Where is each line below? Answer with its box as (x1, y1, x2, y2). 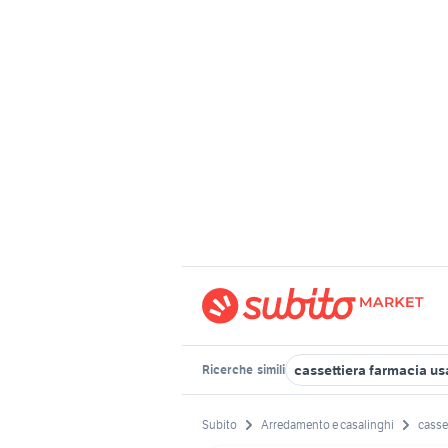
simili (255, 362, 285, 377)
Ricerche (202, 362, 255, 377)
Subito (202, 417, 237, 433)
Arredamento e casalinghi (261, 417, 394, 433)
